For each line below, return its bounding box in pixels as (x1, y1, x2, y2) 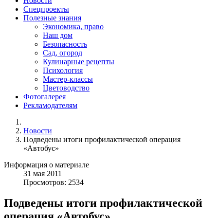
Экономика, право (43, 22, 104, 31)
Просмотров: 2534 (23, 178, 84, 187)
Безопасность (43, 40, 87, 49)
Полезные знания (23, 14, 81, 22)
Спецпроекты (23, 5, 69, 14)
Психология (43, 66, 83, 75)
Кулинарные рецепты (43, 57, 114, 66)
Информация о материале (4, 161, 89, 169)
